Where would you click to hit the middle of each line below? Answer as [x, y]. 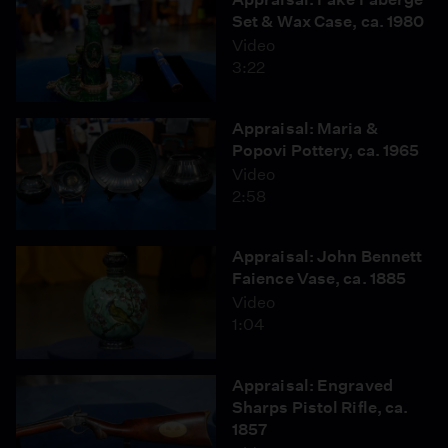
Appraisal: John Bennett [327, 256]
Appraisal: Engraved [312, 385]
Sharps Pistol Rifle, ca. [320, 407]
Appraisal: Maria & [305, 128]
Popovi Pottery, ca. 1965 [326, 150]
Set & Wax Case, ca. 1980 [328, 21]
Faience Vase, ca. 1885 [319, 278]
